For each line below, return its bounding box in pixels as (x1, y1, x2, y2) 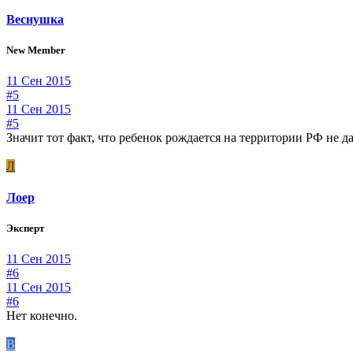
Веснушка (6, 13, 64, 27)
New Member (6, 44, 65, 57)
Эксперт (6, 221, 44, 234)
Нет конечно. (6, 308, 77, 322)
